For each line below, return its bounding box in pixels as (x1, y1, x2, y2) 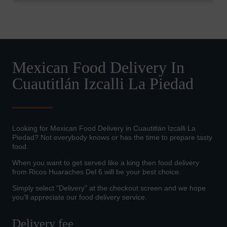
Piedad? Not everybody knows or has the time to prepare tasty (12, 133, 212, 142)
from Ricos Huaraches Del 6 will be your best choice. (12, 168, 181, 176)
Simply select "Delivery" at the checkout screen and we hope (12, 184, 206, 193)
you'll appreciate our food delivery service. (12, 193, 147, 202)
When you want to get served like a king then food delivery (12, 159, 199, 167)
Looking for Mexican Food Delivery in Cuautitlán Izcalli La (12, 124, 196, 133)
